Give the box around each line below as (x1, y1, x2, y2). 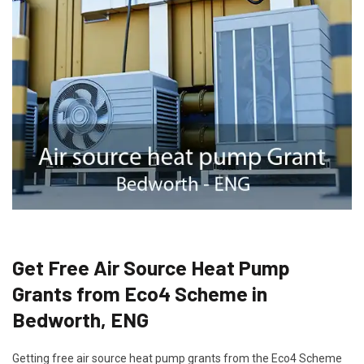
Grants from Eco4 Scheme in (12, 280, 267, 305)
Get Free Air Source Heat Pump (12, 254, 290, 279)
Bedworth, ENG (12, 306, 149, 331)
